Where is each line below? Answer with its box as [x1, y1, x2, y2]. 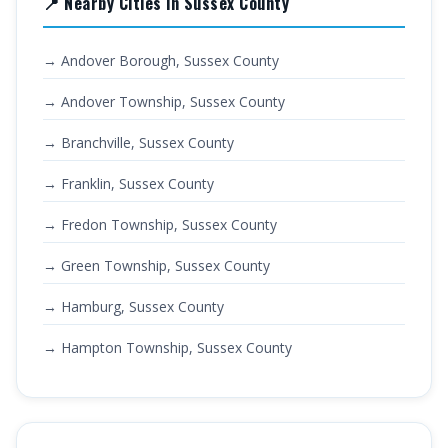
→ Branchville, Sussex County [43, 133, 234, 152]
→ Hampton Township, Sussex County [43, 338, 292, 357]
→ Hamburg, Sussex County [43, 297, 224, 316]
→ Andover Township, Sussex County [43, 92, 285, 111]
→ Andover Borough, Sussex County [43, 51, 279, 70]
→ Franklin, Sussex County [43, 174, 214, 193]
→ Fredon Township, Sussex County [43, 215, 277, 234]
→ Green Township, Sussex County [43, 256, 270, 275]
